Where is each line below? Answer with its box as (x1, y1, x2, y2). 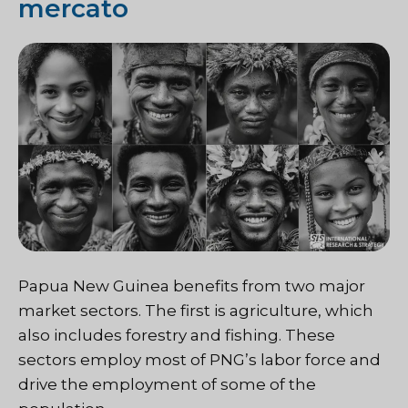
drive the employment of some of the (18, 375, 316, 394)
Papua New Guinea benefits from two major (18, 277, 365, 296)
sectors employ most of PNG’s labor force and (18, 351, 381, 370)
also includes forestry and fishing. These (18, 326, 335, 345)
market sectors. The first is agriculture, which (18, 301, 373, 321)
